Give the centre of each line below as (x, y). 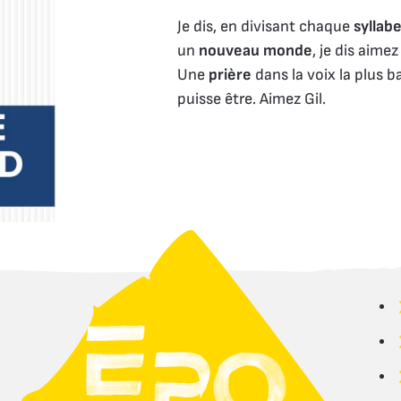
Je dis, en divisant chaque (266, 27)
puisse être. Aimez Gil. (252, 99)
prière (232, 75)
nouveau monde (256, 51)
